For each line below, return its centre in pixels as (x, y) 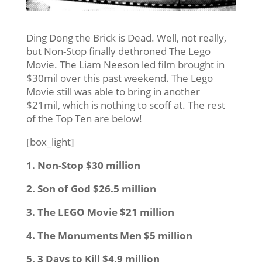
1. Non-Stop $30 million (83, 165)
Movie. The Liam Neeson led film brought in (125, 64)
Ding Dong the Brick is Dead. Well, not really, (126, 37)
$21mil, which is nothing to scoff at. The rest (125, 105)
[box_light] (50, 142)
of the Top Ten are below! (84, 118)
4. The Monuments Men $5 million (109, 235)
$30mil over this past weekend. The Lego (119, 78)
